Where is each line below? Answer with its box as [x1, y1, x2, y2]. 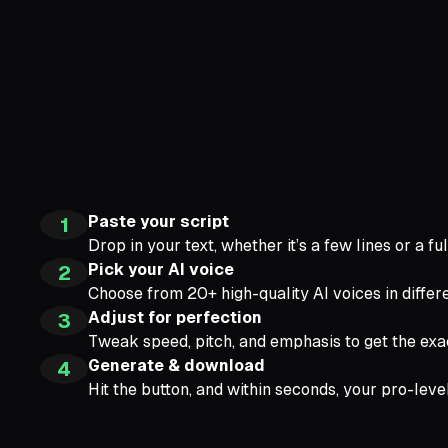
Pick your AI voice [88, 259, 234, 279]
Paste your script [88, 211, 229, 231]
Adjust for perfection [88, 307, 262, 327]
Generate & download [88, 355, 265, 375]
